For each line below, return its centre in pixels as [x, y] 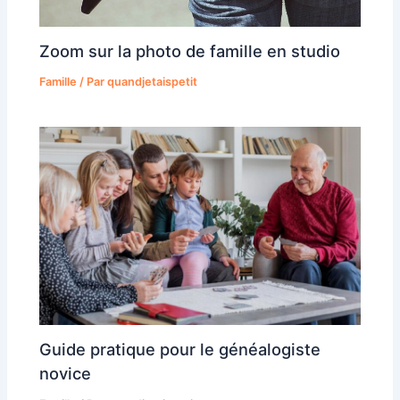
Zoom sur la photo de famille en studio [190, 51]
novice [66, 374]
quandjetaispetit [153, 82]
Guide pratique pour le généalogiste [180, 350]
